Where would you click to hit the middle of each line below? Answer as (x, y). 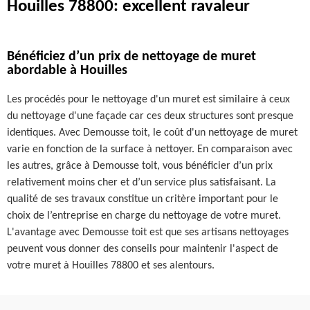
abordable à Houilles (67, 71)
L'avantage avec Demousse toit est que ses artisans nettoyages (148, 232)
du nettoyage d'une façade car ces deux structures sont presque (150, 116)
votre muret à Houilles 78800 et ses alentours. (111, 266)
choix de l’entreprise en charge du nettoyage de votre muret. (144, 216)
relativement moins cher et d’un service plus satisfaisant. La (142, 183)
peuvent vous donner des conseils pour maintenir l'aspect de (143, 249)
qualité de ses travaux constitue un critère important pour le (143, 199)
